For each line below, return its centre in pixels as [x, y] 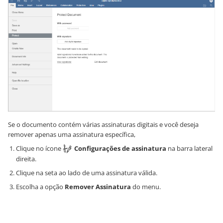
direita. [26, 159]
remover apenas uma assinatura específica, [72, 134]
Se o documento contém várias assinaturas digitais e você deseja [103, 124]
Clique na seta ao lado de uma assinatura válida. [87, 173]
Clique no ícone [39, 148]
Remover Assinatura [98, 187]
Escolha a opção [40, 187]
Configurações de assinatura [120, 148]
